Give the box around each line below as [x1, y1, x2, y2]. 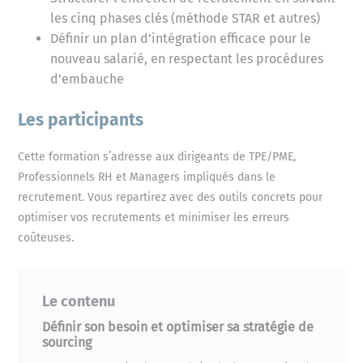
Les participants [18, 109, 144, 131]
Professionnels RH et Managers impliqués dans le [18, 170, 276, 185]
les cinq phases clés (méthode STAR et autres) [50, 11, 321, 27]
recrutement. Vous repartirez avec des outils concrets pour [18, 190, 323, 205]
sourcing [42, 335, 92, 351]
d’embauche [50, 71, 125, 88]
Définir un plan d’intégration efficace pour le [50, 31, 312, 47]
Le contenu [42, 293, 116, 311]
